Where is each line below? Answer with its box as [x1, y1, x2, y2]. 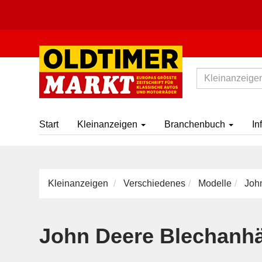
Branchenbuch [164, 119, 227, 129]
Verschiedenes [123, 178, 185, 188]
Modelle [198, 178, 232, 188]
